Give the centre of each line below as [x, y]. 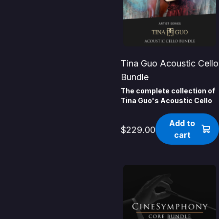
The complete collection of [168, 91]
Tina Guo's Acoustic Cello [167, 101]
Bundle [135, 77]
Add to [182, 123]
